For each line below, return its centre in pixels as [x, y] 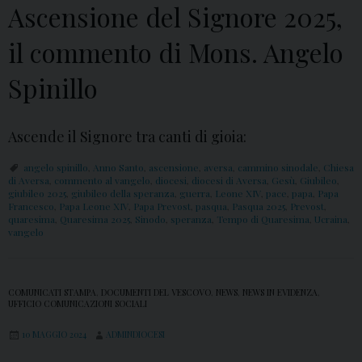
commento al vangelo [102, 181]
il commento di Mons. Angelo [176, 53]
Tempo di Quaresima [263, 219]
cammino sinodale [278, 168]
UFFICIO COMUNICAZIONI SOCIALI [78, 304]
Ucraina [331, 219]
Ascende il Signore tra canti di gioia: [127, 137]
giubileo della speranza [123, 194]
